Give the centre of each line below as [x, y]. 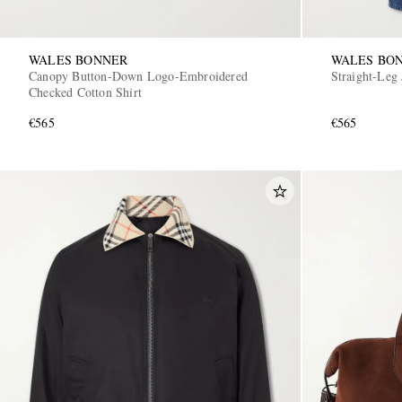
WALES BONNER [79, 59]
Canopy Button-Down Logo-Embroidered [138, 75]
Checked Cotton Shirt [85, 92]
